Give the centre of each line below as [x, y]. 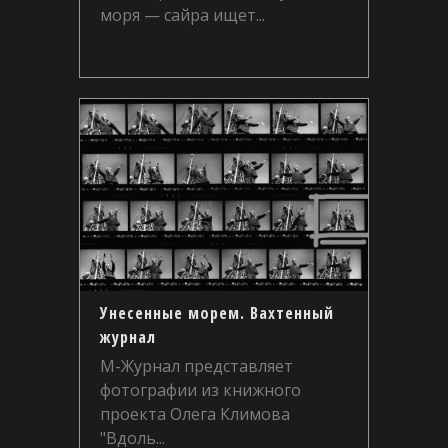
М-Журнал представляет [196, 366]
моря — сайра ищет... [182, 15]
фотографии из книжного [200, 390]
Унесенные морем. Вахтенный [217, 313]
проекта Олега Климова [195, 414]
